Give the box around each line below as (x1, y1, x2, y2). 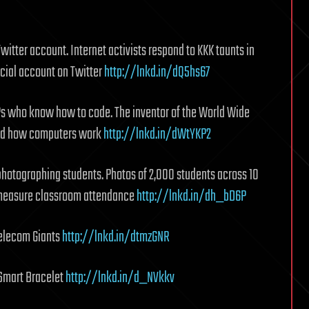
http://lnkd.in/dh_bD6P (137, 184, 246, 208)
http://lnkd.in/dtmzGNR (62, 225, 170, 249)
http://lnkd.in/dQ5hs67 (104, 60, 210, 84)
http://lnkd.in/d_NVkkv (66, 266, 175, 290)
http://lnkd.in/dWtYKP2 (103, 122, 211, 146)
